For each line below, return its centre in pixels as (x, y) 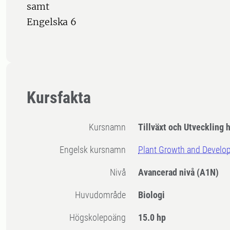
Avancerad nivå (168, 172)
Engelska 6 (52, 22)
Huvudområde (103, 195)
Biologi (152, 195)
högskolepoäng (101, 218)
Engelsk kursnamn (95, 150)
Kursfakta (59, 98)
